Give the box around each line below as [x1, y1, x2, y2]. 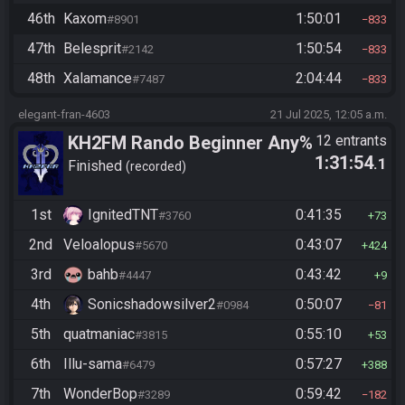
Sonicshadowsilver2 [88, 296, 216, 314]
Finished [68, 156, 126, 174]
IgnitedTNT [88, 206, 158, 224]
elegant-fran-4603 [18, 108, 110, 122]
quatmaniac [63, 325, 135, 344]
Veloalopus [63, 236, 135, 254]
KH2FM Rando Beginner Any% [68, 132, 313, 155]
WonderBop [63, 385, 137, 403]
